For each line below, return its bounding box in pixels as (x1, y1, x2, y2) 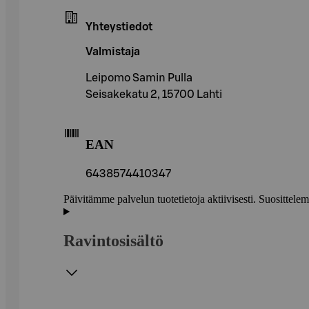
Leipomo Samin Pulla (86, 72, 192, 83)
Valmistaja (86, 46, 140, 57)
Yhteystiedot (86, 21, 152, 32)
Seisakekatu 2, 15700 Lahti (86, 88, 222, 100)
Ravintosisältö (63, 232, 163, 250)
